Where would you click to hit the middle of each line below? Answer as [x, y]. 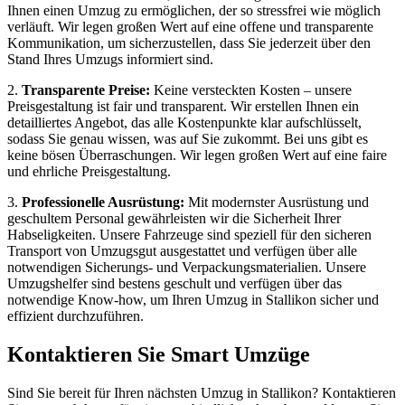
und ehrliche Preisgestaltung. [89, 171]
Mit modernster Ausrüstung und [277, 202]
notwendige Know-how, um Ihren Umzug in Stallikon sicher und [193, 299]
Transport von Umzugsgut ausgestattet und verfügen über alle [182, 250]
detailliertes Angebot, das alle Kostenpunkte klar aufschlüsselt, [184, 122]
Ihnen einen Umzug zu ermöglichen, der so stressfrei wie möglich [194, 10]
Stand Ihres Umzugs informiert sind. [110, 59]
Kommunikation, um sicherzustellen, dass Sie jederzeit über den [189, 42]
